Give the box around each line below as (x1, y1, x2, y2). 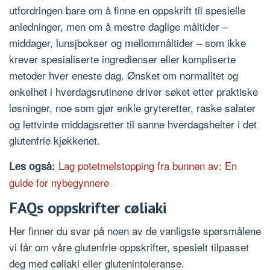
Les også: (9, 159, 58, 174)
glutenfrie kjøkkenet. (9, 133, 100, 148)
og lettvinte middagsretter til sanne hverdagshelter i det (9, 116, 257, 132)
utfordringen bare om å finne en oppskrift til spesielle (9, 2, 245, 18)
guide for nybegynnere (9, 175, 109, 190)
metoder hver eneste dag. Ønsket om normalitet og (9, 67, 238, 83)
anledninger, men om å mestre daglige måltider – (9, 19, 228, 34)
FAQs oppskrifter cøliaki (9, 198, 166, 218)
